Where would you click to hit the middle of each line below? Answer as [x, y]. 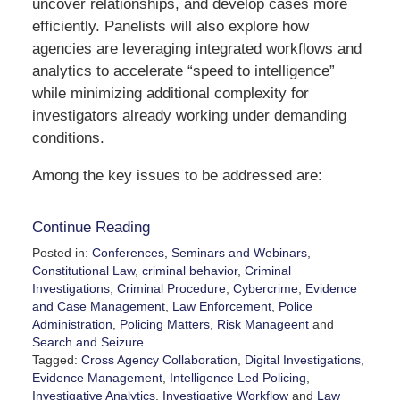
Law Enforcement [221, 306]
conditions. [68, 137]
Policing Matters [164, 324]
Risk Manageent [262, 324]
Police [295, 306]
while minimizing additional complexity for [170, 93]
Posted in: [60, 252]
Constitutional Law [83, 270]
